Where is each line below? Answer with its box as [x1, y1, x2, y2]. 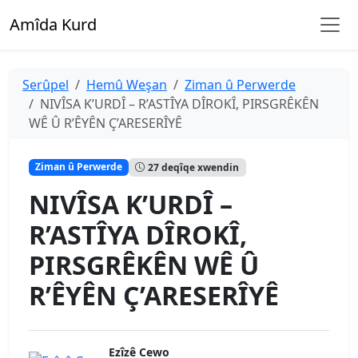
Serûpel [22, 76, 69, 93]
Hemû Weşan [86, 76, 167, 93]
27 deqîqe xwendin [148, 160, 240, 174]
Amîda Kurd [10, 14, 97, 35]
